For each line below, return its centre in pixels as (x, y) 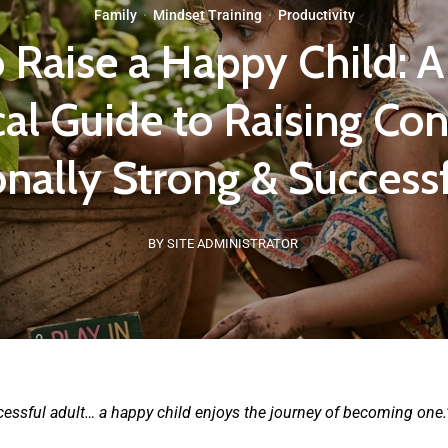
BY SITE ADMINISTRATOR (222, 243)
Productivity (316, 15)
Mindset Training (207, 15)
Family (115, 15)
